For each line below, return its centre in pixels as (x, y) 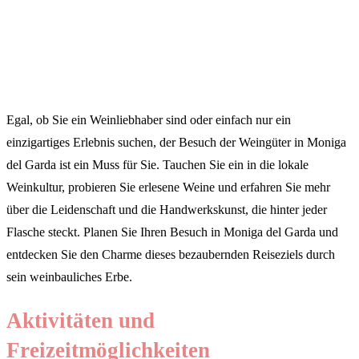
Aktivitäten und (81, 321)
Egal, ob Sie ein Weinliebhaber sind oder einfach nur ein (149, 119)
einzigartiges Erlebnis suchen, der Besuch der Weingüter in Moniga (176, 142)
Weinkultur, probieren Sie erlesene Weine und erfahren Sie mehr (168, 187)
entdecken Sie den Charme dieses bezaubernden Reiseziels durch (171, 254)
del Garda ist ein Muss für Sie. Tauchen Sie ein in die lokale (157, 164)
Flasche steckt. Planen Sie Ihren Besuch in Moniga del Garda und (172, 232)
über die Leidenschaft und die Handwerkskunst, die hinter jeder (167, 209)
